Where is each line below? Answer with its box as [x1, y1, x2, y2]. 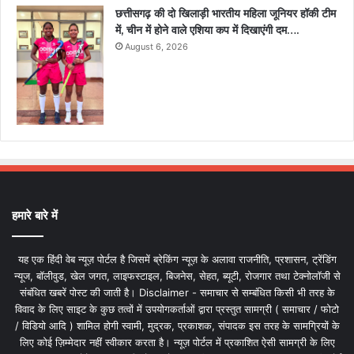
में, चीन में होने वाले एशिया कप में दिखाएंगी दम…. [115, 23, 299, 38]
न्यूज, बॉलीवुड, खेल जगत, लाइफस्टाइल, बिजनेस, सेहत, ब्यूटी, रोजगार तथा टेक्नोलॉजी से [13, 269, 341, 282]
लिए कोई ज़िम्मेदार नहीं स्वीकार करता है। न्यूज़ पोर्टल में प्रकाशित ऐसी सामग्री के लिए [19, 335, 335, 348]
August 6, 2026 [125, 41, 188, 53]
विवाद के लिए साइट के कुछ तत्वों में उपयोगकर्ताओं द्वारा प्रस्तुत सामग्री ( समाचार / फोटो [15, 302, 339, 315]
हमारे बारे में [12, 207, 58, 223]
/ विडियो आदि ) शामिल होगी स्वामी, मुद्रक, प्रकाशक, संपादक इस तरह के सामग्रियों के [14, 318, 340, 332]
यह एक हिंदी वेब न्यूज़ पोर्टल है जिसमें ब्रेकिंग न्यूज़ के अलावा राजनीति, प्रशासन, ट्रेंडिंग [17, 252, 337, 265]
